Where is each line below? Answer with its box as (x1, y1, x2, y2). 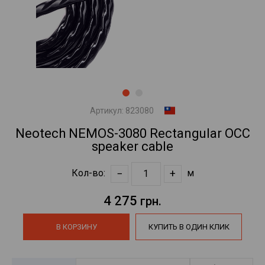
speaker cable (92, 138, 173, 154)
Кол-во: (71, 167, 108, 179)
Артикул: (89, 105, 125, 115)
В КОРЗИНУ (56, 222, 97, 231)
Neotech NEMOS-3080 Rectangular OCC (15, 125, 250, 141)
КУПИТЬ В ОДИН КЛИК (148, 222, 230, 231)
